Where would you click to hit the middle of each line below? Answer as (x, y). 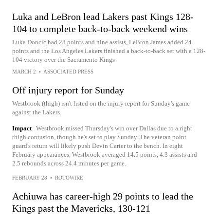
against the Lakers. (37, 112)
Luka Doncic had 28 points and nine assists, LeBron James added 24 (102, 42)
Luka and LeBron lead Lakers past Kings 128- (103, 16)
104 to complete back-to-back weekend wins (100, 28)
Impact (22, 128)
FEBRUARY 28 (30, 177)
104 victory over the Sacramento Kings (64, 59)
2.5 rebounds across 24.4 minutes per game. (69, 163)
